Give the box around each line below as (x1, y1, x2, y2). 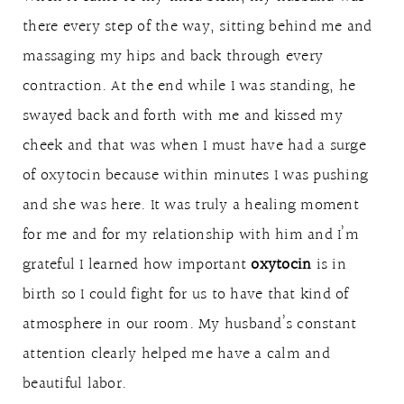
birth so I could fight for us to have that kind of (23, 281, 349, 308)
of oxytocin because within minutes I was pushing (23, 162, 368, 188)
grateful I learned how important (23, 252, 252, 278)
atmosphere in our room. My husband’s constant (23, 311, 357, 337)
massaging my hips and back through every (23, 43, 323, 69)
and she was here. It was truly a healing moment (23, 192, 359, 218)
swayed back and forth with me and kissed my (23, 103, 343, 129)
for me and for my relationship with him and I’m (23, 222, 359, 248)
